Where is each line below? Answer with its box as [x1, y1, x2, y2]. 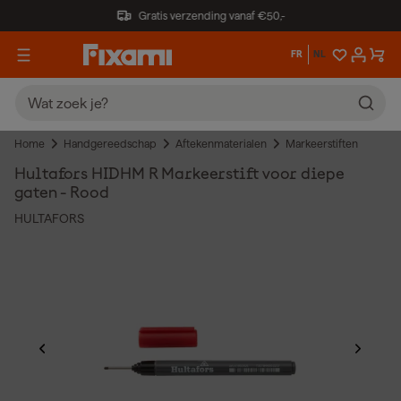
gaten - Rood [14, 185, 109, 201]
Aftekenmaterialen [175, 138, 267, 149]
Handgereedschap [64, 138, 157, 149]
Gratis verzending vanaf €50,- [138, 9, 286, 21]
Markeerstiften [286, 138, 358, 149]
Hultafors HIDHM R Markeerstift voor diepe [14, 166, 345, 183]
